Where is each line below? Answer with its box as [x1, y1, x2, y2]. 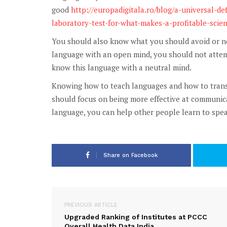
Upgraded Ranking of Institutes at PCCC [64, 212, 207, 221]
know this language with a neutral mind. [52, 62, 192, 72]
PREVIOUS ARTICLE [64, 201, 118, 208]
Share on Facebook [103, 152, 158, 159]
